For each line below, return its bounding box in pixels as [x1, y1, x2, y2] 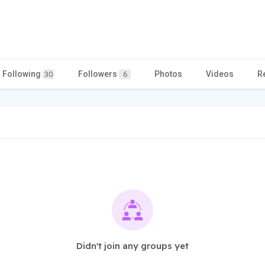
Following [2, 69, 43, 79]
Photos [154, 69, 182, 79]
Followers [78, 69, 119, 79]
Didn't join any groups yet [76, 240, 189, 251]
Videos [206, 69, 234, 79]
